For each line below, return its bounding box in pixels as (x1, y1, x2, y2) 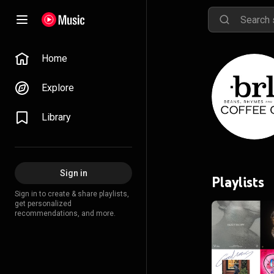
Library (42, 111, 71, 123)
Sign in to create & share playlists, (15, 190, 129, 198)
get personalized (15, 199, 72, 208)
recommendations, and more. (15, 209, 116, 218)
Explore (42, 82, 74, 94)
